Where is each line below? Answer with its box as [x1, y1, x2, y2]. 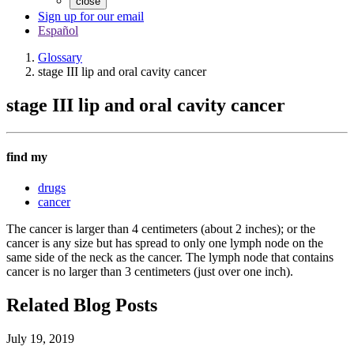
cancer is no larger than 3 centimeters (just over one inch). [6, 265, 293, 279]
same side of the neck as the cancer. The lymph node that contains [6, 250, 333, 265]
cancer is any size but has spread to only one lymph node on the [6, 236, 323, 250]
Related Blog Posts [6, 295, 157, 316]
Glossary [38, 51, 82, 64]
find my [6, 150, 47, 164]
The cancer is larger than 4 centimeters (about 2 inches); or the [6, 222, 315, 236]
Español [38, 24, 78, 37]
